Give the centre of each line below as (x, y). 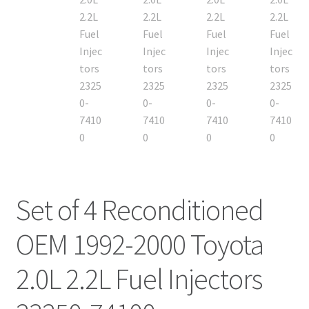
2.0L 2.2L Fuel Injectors (139, 279)
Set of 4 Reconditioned (139, 210)
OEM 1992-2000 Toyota (139, 245)
